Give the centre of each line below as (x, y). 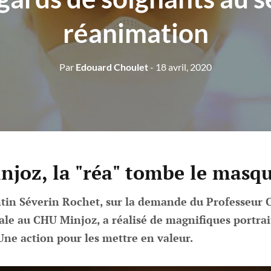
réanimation (135, 33)
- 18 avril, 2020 (181, 67)
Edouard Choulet (111, 67)
